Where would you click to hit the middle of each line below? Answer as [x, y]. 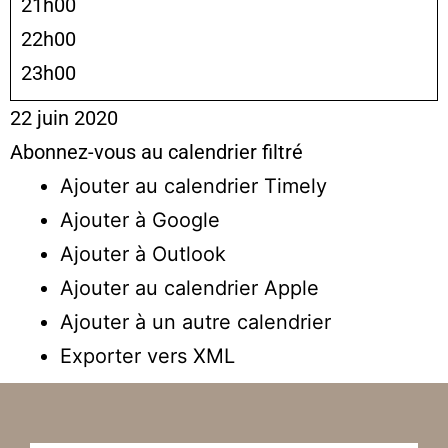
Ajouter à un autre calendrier [195, 321]
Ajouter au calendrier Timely [193, 185]
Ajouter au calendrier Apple [189, 287]
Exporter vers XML [147, 355]
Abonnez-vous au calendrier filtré [156, 151]
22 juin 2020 [64, 117]
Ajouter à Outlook [143, 253]
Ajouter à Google [140, 219]
